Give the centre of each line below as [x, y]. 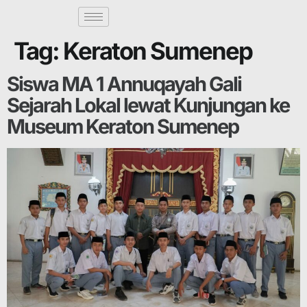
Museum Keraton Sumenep [123, 126]
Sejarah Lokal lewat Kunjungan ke [148, 105]
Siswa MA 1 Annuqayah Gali [124, 84]
